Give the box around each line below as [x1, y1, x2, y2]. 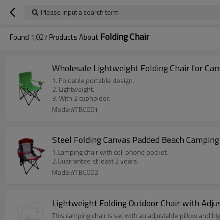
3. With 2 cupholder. [52, 93, 110, 103]
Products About [48, 31, 100, 43]
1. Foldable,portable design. [52, 75, 134, 85]
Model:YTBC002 [52, 167, 98, 177]
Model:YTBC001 [52, 104, 98, 114]
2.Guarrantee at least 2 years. [52, 156, 138, 166]
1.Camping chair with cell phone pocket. [52, 147, 168, 157]
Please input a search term [41, 7, 119, 17]
